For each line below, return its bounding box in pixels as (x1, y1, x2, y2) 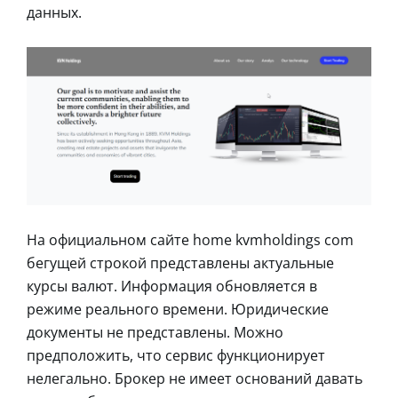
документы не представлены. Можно (27, 322, 283, 343)
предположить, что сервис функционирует (27, 346, 325, 366)
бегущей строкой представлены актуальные (27, 253, 334, 274)
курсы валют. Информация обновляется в (27, 276, 317, 297)
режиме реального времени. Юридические (27, 299, 329, 320)
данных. (27, 2, 82, 22)
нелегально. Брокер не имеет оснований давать (27, 369, 362, 389)
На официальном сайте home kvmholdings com (27, 230, 354, 251)
